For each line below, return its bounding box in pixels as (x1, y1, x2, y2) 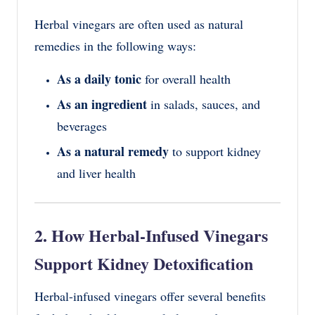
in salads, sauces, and (147, 96, 260, 113)
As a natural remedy (57, 142, 169, 161)
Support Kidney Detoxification (34, 251, 253, 276)
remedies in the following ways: (34, 37, 196, 54)
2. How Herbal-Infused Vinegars (34, 223, 268, 248)
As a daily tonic (57, 69, 141, 88)
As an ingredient (57, 95, 147, 114)
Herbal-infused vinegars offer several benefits (34, 288, 266, 305)
